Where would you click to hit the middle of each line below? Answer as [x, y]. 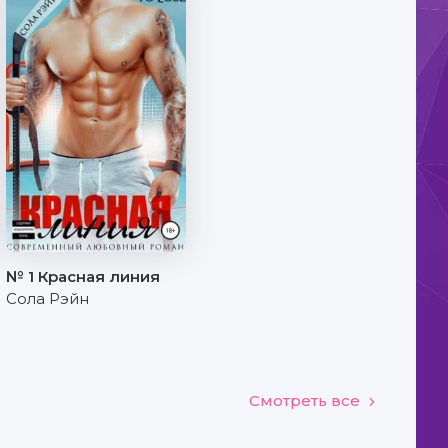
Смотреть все [304, 400]
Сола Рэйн [47, 298]
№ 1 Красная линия [83, 276]
